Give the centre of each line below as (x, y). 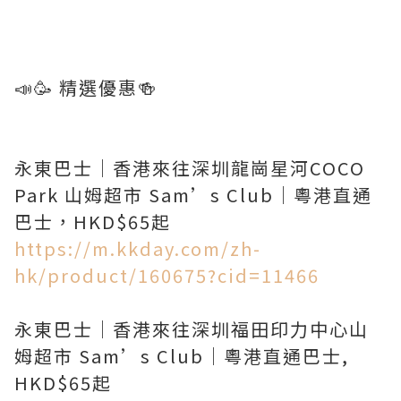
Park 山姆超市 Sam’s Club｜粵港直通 (193, 195)
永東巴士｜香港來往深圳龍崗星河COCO (190, 168)
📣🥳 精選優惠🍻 (86, 87)
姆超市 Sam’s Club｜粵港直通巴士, (182, 356)
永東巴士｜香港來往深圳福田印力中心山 (192, 329)
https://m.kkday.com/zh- (138, 248)
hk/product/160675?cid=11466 (167, 275)
